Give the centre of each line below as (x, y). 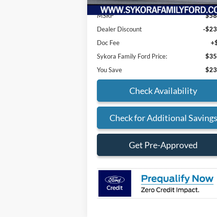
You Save (110, 70)
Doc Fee (108, 42)
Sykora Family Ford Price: (132, 56)
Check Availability (163, 90)
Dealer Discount (120, 29)
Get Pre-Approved (163, 145)
